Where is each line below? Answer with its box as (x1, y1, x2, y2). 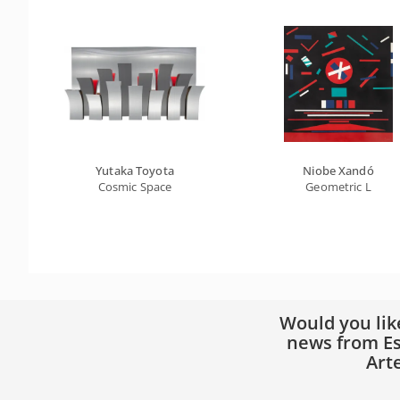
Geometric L (305, 179, 371, 195)
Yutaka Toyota (96, 162, 174, 179)
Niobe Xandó (303, 162, 374, 179)
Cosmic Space (97, 179, 172, 195)
